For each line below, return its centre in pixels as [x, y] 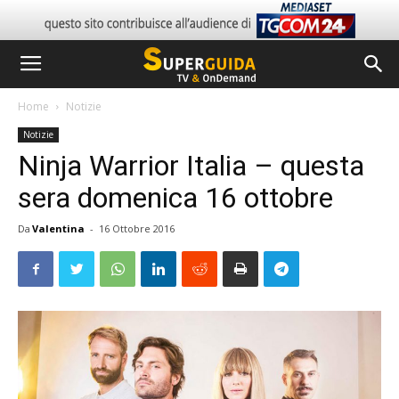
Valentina [58, 228]
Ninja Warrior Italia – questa [191, 166]
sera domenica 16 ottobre [175, 198]
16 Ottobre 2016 [137, 228]
